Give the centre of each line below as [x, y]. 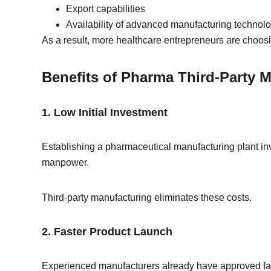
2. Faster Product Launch [107, 232]
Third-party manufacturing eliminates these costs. [147, 198]
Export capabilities [106, 9]
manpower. [66, 162]
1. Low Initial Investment [105, 113]
